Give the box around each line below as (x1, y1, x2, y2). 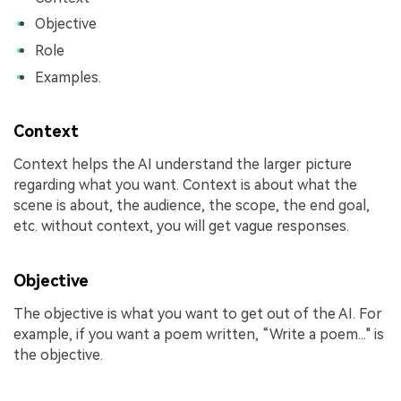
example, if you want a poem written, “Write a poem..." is (13, 325, 384, 343)
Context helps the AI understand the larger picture (13, 155, 352, 173)
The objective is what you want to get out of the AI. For (13, 304, 382, 322)
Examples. (35, 68, 101, 86)
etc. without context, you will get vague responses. (13, 217, 349, 235)
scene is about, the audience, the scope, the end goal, (13, 196, 370, 214)
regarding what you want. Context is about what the (13, 175, 357, 193)
